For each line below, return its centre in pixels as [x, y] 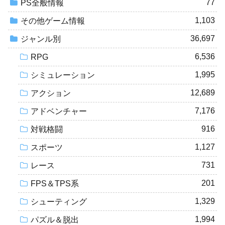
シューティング [59, 201]
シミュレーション [63, 75]
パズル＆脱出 [55, 219]
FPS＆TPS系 [55, 183]
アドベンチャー [59, 111]
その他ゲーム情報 [53, 21]
